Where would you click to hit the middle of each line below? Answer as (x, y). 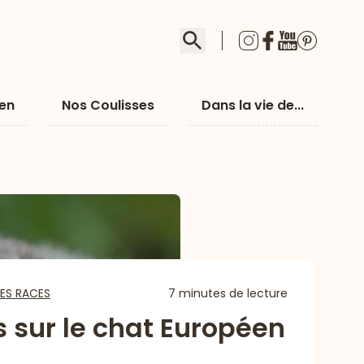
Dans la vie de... (252, 105)
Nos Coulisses (108, 105)
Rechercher (230, 36)
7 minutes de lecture (228, 293)
